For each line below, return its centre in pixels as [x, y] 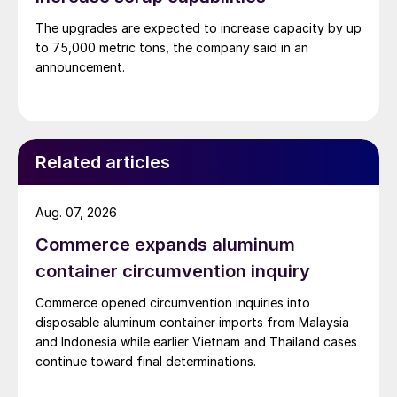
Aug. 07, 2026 [76, 212]
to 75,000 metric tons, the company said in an [172, 47]
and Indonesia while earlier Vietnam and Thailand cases [196, 341]
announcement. [80, 66]
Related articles [103, 162]
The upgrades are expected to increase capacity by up [198, 27]
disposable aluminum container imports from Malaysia [192, 322]
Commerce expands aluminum [165, 244]
